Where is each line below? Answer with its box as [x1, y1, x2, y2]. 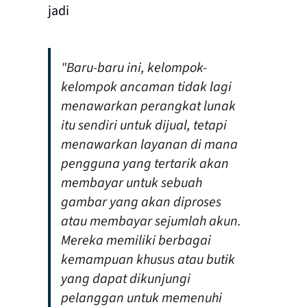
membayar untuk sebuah [60, 173, 202, 193]
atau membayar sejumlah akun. [60, 212, 241, 232]
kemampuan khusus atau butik [60, 250, 235, 270]
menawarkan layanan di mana [60, 135, 238, 155]
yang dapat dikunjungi [60, 269, 191, 289]
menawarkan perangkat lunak [60, 97, 236, 116]
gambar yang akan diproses [60, 193, 221, 212]
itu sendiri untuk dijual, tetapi [60, 116, 227, 136]
